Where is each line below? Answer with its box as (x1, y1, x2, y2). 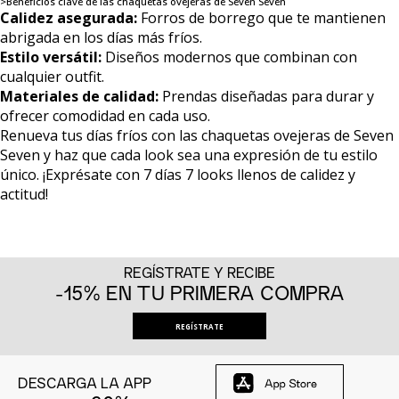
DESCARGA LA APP (18, 373, 151, 391)
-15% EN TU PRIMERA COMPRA (54, 281, 345, 305)
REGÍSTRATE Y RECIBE (124, 264, 275, 281)
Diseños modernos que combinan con (102, 46, 357, 67)
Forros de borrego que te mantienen (137, 7, 386, 28)
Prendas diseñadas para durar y (159, 85, 374, 106)
